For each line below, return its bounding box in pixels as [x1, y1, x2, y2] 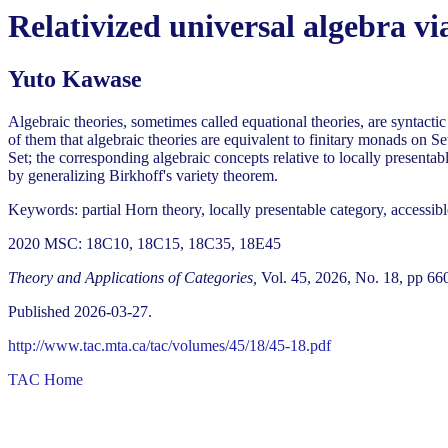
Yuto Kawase [8, 66, 142, 93]
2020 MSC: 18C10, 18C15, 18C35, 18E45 [8, 235, 281, 253]
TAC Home [8, 371, 83, 389]
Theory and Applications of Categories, [8, 269, 257, 287]
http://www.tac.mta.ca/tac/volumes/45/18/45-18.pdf [8, 337, 331, 355]
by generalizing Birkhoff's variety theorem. [8, 167, 278, 185]
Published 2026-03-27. [8, 303, 152, 321]
